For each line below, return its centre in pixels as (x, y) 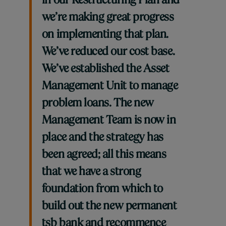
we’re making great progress (108, 18)
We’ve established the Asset (105, 69)
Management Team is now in (109, 121)
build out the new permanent (109, 207)
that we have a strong (91, 172)
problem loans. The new (98, 104)
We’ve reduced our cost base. (108, 52)
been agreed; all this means (104, 155)
